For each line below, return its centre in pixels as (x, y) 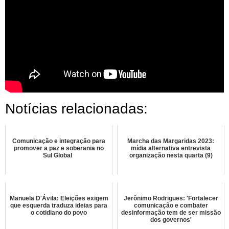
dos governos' (171, 220)
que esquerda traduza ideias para (59, 205)
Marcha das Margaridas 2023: (171, 141)
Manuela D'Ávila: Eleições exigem (59, 198)
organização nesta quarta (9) (171, 155)
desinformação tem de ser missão (171, 212)
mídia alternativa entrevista (171, 148)
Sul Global (59, 155)
